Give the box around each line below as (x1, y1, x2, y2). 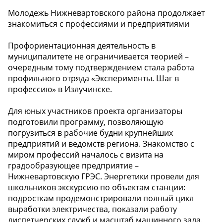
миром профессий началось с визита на (8, 149, 164, 160)
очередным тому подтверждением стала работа (8, 61, 194, 73)
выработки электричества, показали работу (8, 203, 177, 215)
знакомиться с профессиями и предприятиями (8, 18, 189, 29)
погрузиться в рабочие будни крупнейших (8, 127, 173, 138)
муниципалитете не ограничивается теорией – (8, 51, 189, 62)
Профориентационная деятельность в (8, 40, 156, 51)
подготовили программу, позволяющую (8, 116, 164, 127)
